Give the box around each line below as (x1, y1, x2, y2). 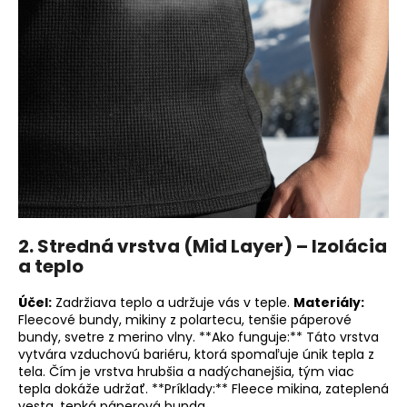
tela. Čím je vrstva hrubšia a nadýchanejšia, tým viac (18, 362, 354, 381)
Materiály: (293, 293, 364, 312)
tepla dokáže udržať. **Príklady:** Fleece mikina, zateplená (18, 379, 389, 398)
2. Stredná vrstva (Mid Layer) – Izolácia (18, 233, 387, 259)
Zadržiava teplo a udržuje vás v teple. (52, 293, 293, 312)
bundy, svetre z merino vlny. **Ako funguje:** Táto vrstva (18, 327, 379, 346)
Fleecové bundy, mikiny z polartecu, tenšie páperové (18, 310, 352, 329)
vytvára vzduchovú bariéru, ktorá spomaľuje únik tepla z (18, 344, 374, 363)
